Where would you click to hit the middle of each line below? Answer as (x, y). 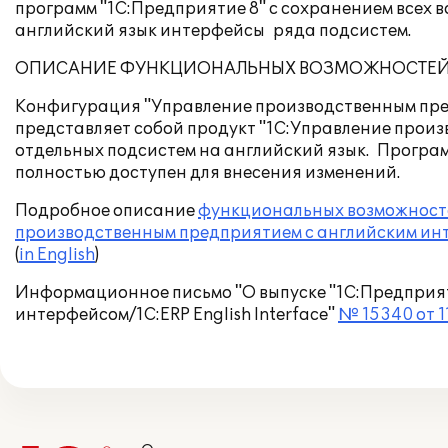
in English (57, 255)
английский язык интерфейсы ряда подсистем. (213, 31)
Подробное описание (106, 211)
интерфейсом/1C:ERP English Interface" (176, 315)
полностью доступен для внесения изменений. (207, 173)
